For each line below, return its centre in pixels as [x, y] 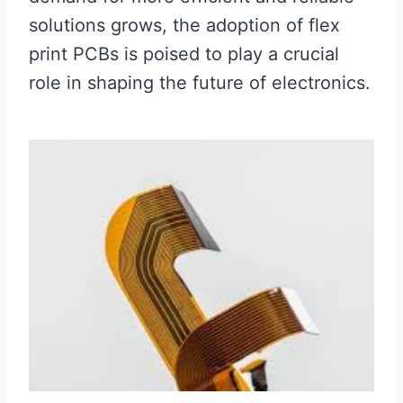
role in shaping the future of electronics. [200, 83]
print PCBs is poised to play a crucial [184, 54]
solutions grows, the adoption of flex [184, 25]
